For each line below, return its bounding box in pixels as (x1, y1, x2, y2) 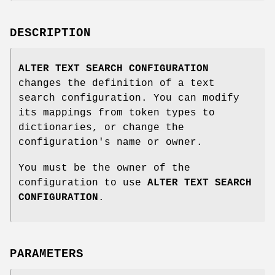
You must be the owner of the (18, 162, 190, 174)
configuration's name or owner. (18, 136, 203, 148)
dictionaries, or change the (18, 122, 184, 133)
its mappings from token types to (18, 107, 215, 118)
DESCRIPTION (10, 26, 91, 40)
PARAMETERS (10, 247, 83, 261)
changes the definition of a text (18, 77, 215, 89)
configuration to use (18, 177, 147, 188)
